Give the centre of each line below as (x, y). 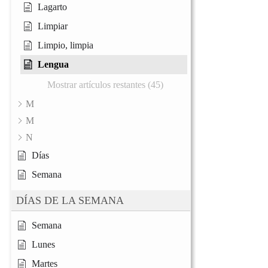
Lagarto (52, 7)
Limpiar (53, 26)
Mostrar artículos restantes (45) (105, 85)
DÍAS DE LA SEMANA (70, 201)
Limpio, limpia (66, 45)
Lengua (53, 65)
